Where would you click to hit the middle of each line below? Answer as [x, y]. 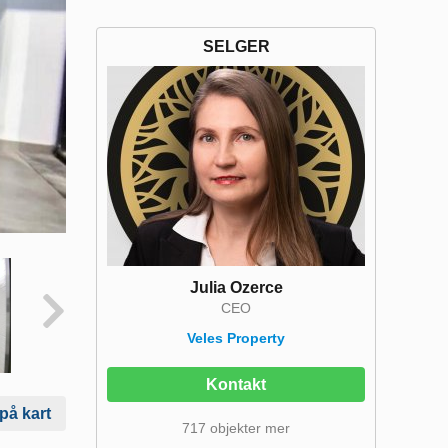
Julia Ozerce [236, 287]
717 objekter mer [236, 428]
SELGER [236, 46]
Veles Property [236, 338]
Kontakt [236, 384]
